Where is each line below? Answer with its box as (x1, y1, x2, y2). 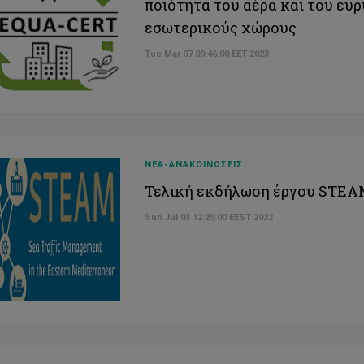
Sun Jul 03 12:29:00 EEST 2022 (145, 212, 274, 223)
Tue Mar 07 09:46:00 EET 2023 (145, 49, 270, 60)
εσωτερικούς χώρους (145, 18, 297, 38)
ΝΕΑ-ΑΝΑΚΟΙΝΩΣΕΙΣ (145, 159, 244, 171)
